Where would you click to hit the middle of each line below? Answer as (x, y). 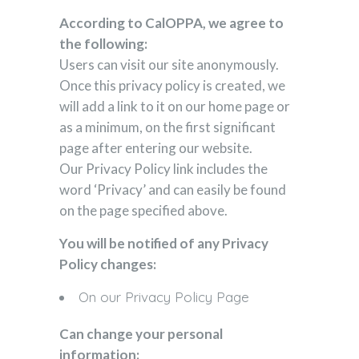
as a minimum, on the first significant (167, 127)
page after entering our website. (156, 148)
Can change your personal (141, 334)
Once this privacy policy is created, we (172, 85)
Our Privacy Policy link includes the (163, 169)
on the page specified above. (143, 210)
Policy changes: (108, 264)
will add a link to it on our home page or (175, 106)
